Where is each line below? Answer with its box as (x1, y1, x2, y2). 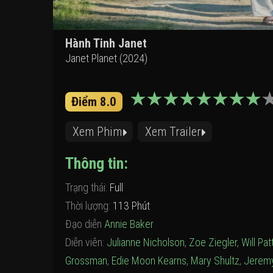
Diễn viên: (65, 236, 107, 249)
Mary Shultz (191, 254, 239, 267)
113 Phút (113, 199, 150, 212)
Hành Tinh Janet (65, 36, 147, 51)
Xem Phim (73, 124, 122, 139)
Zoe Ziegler (189, 236, 237, 249)
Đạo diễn (65, 218, 104, 230)
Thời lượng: (65, 199, 113, 212)
